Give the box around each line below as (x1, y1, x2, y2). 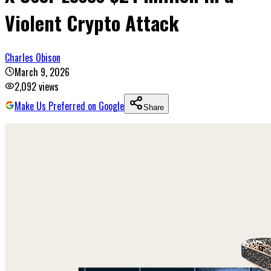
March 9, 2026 (15, 64, 70, 79)
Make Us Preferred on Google (15, 98, 124, 113)
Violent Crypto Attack (5, 8, 179, 38)
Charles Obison (5, 50, 60, 65)
